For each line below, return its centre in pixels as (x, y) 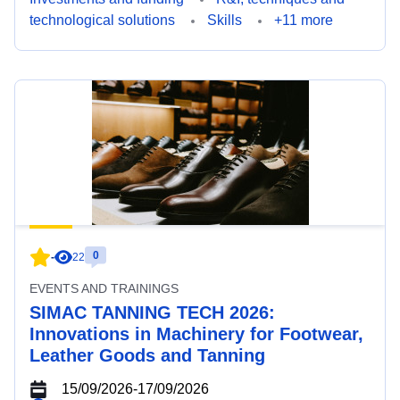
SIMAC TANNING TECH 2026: (152, 312)
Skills (225, 20)
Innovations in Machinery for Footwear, (196, 334)
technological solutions (102, 20)
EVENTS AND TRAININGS (104, 288)
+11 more (304, 20)
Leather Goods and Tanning (147, 355)
